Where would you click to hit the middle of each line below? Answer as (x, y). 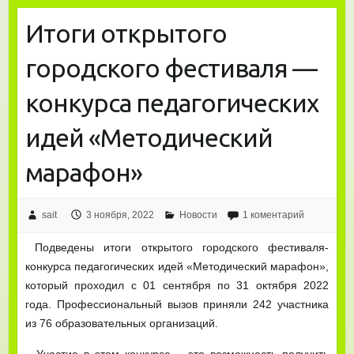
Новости (198, 215)
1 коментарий (273, 215)
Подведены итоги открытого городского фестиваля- (177, 247)
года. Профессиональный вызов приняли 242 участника (177, 304)
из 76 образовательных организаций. (121, 323)
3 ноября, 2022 (120, 215)
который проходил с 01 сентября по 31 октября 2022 (177, 285)
